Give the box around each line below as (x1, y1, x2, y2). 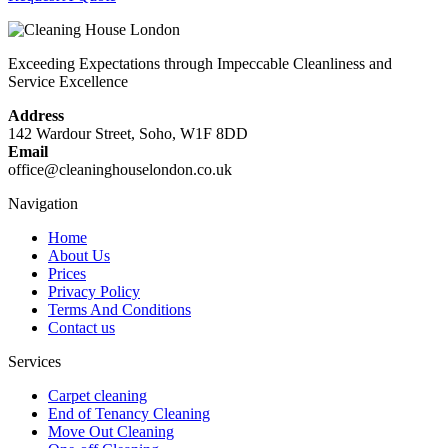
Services (8, 353, 61, 371)
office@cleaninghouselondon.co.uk (8, 161, 232, 179)
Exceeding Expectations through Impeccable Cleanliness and (8, 55, 392, 73)
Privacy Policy (48, 283, 140, 301)
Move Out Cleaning (48, 423, 174, 441)
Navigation (8, 195, 78, 213)
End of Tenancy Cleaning (48, 405, 210, 423)
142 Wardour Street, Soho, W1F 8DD (8, 125, 248, 143)
